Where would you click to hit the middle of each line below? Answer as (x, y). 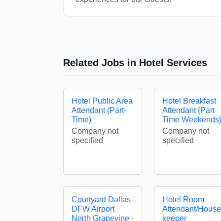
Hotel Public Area (102, 101)
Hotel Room (183, 200)
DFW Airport (93, 209)
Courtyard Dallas (101, 200)
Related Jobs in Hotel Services (135, 63)
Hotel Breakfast (189, 101)
